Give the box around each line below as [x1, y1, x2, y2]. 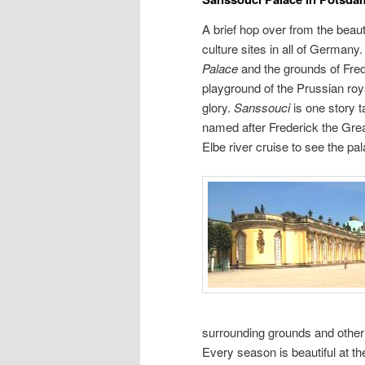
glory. [202, 98, 234, 116]
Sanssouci [234, 98, 290, 116]
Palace [202, 59, 238, 77]
